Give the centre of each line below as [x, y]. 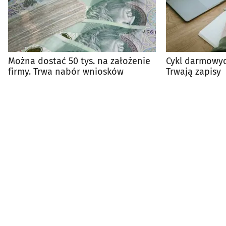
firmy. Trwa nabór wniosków [66, 71]
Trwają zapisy [193, 71]
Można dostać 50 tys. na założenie [79, 61]
